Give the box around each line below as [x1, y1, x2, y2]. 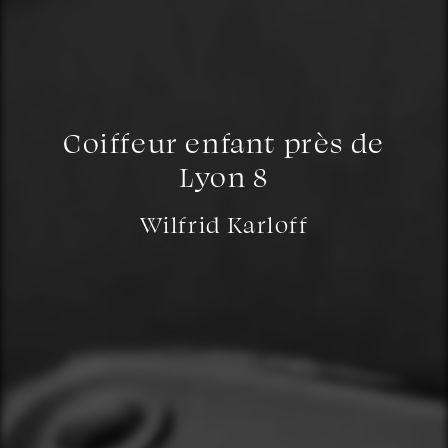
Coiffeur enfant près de [63, 126, 385, 160]
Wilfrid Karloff [139, 210, 309, 239]
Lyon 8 [179, 160, 269, 194]
